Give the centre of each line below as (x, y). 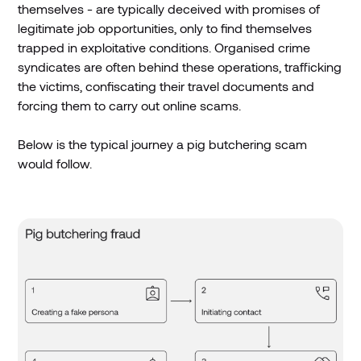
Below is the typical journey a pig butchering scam (163, 143)
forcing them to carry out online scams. (130, 105)
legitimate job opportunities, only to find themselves (165, 27)
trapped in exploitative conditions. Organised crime (164, 47)
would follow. (57, 163)
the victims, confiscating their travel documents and (166, 85)
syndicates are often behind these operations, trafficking (180, 66)
